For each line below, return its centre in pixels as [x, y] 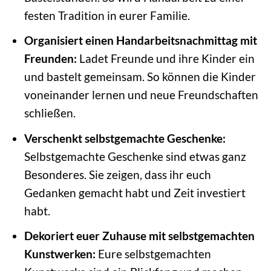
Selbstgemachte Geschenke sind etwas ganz [135, 156]
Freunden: [50, 59]
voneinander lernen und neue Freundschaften [141, 95]
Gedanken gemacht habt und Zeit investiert [135, 192]
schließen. [50, 113]
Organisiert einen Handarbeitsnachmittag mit [140, 41]
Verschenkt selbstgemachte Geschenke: [125, 138]
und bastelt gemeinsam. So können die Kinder [140, 77]
